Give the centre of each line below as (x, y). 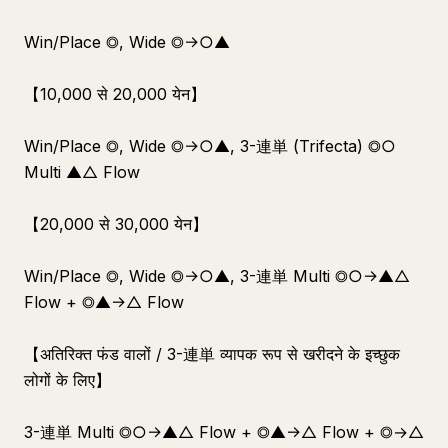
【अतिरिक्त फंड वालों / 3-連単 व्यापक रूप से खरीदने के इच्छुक (212, 354)
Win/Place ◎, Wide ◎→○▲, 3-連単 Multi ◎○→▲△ (217, 276)
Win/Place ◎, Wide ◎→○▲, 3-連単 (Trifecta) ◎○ (210, 146)
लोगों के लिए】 (67, 380)
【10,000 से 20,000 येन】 (115, 94)
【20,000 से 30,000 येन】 (116, 224)
